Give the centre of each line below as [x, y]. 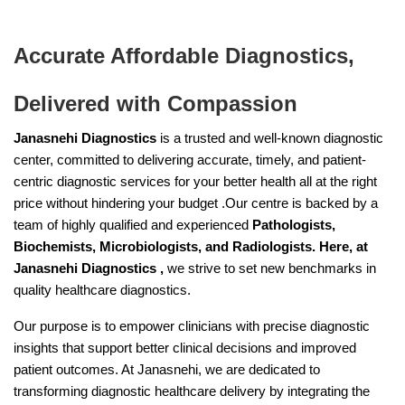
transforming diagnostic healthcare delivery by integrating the [192, 391]
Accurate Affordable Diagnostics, [184, 56]
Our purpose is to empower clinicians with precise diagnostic [192, 326]
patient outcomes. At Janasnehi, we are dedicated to [167, 369]
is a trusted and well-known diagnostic [270, 138]
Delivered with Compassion [155, 104]
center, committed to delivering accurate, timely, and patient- [190, 160]
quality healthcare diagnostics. [102, 290]
